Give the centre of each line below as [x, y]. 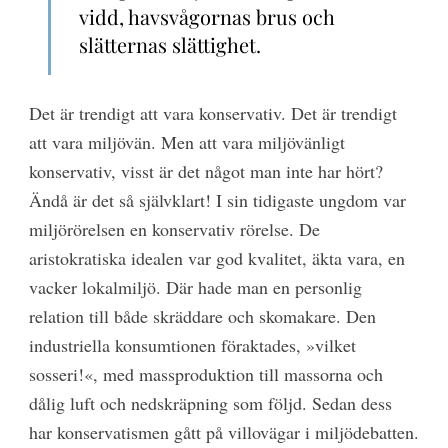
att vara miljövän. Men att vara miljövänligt [186, 141]
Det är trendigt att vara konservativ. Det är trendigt [212, 112]
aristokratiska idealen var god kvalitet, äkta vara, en [216, 257]
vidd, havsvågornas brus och [207, 16]
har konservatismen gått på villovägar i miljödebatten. [223, 431]
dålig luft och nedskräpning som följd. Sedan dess [210, 402]
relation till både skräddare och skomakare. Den [202, 315]
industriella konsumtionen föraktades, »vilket [192, 344]
